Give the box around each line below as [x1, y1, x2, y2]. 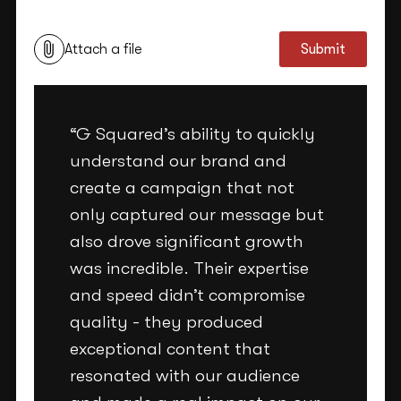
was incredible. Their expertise [70, 257, 310, 278]
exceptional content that [70, 337, 271, 359]
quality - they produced [70, 311, 264, 332]
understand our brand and [70, 149, 287, 171]
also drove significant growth [70, 230, 304, 252]
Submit [300, 40, 346, 57]
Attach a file [64, 40, 143, 57]
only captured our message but [70, 203, 325, 225]
